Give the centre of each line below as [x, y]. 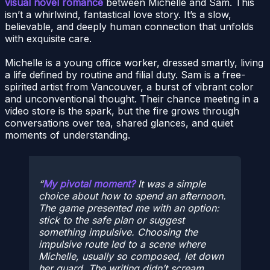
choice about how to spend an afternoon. [132, 196]
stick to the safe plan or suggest [111, 220]
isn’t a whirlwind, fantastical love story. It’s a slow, [118, 14]
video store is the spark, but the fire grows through [122, 111]
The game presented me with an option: [129, 208]
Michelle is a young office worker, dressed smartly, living [134, 62]
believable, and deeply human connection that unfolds [129, 26]
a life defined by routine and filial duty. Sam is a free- [125, 74]
